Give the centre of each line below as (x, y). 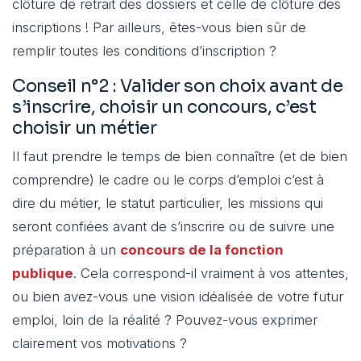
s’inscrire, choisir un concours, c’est (164, 107)
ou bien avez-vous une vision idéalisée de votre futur (178, 297)
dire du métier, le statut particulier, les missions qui (168, 203)
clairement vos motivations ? (100, 344)
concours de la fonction (202, 250)
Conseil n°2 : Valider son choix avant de (178, 86)
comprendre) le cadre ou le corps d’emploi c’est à (168, 180)
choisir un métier (85, 128)
